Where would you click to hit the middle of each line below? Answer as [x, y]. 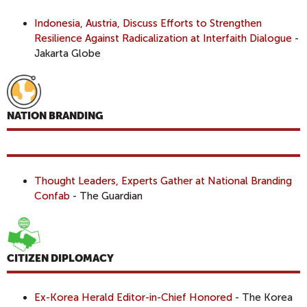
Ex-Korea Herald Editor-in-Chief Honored [133, 297]
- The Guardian [106, 196]
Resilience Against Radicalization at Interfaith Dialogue [163, 38]
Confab [52, 196]
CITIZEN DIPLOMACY [60, 258]
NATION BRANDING [55, 116]
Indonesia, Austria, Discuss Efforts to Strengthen [148, 23]
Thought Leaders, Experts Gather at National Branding [163, 181]
